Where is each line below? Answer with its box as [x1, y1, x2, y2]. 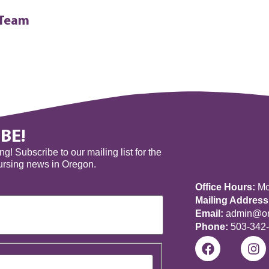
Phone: [195, 221, 229, 232]
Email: [195, 208, 224, 219]
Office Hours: [195, 181, 256, 192]
